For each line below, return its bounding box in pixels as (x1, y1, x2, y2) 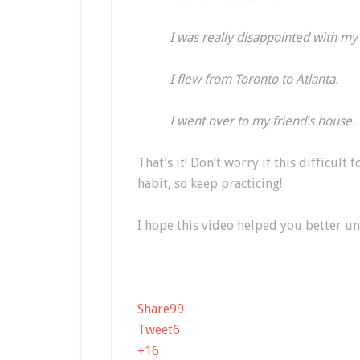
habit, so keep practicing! (137, 176, 282, 191)
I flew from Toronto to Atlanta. (170, 72, 338, 87)
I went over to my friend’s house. (170, 113, 355, 129)
